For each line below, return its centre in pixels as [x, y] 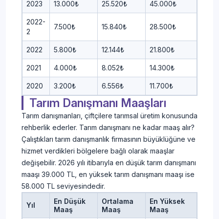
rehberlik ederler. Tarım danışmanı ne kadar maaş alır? [108, 128]
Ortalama [118, 201]
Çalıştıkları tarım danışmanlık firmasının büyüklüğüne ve [109, 139]
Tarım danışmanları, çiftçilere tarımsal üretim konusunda [109, 116]
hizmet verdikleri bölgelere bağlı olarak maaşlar [98, 151]
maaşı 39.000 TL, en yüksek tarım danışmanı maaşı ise [108, 175]
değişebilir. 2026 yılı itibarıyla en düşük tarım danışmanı [109, 163]
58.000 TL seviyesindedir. [63, 186]
